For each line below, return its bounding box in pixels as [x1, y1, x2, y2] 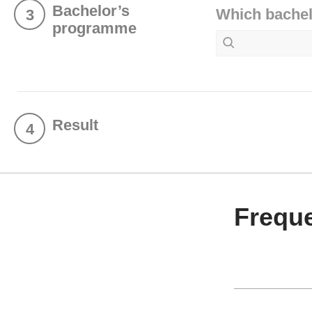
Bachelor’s [52, 2, 130, 20]
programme [52, 19, 136, 38]
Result [52, 116, 98, 134]
